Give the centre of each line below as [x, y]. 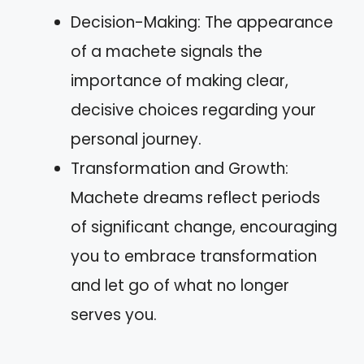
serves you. [114, 314]
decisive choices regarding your [193, 110]
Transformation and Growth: [180, 168]
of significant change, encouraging [204, 227]
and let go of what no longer [180, 285]
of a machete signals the [167, 51]
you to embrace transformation [194, 256]
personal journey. [136, 139]
